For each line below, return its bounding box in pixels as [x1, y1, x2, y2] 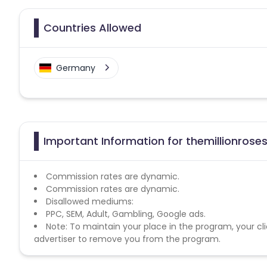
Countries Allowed [44, 20, 141, 35]
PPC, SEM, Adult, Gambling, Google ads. [46, 207, 206, 220]
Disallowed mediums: [46, 195, 133, 207]
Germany [56, 61, 95, 74]
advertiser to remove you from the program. [34, 232, 221, 245]
